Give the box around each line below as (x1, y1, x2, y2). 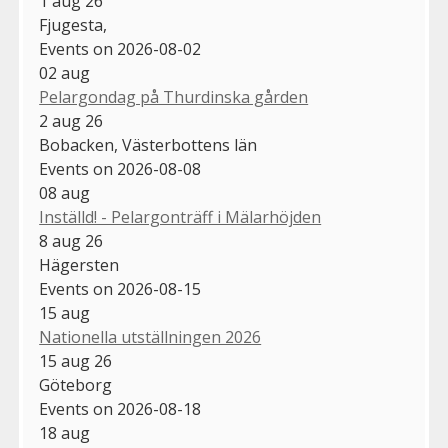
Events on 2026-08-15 (39, 278, 202, 301)
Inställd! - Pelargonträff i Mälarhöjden (39, 206, 322, 229)
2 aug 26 (39, 110, 104, 133)
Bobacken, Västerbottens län (39, 134, 258, 157)
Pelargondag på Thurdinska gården (39, 86, 309, 109)
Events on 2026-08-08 (39, 158, 202, 181)
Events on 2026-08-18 (39, 398, 202, 421)
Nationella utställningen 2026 (39, 326, 262, 349)
